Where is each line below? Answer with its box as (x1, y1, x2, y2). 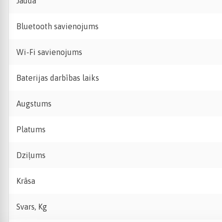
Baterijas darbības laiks (16, 73, 99, 82)
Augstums (16, 99, 52, 108)
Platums (16, 125, 46, 134)
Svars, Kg (16, 202, 47, 211)
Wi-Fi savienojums (16, 48, 82, 56)
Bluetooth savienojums (16, 22, 99, 31)
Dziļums (16, 151, 46, 160)
